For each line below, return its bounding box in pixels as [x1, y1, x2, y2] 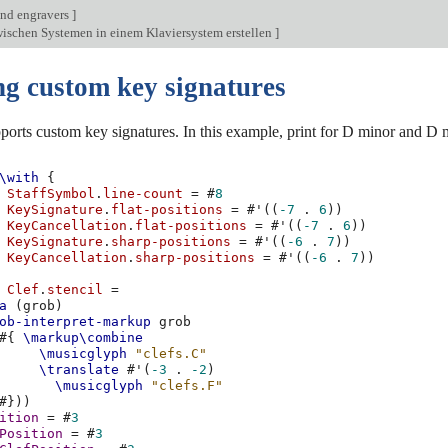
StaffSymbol [7, 186, 96, 202]
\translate [39, 362, 120, 378]
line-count [103, 186, 184, 202]
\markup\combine [23, 330, 144, 346]
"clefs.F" [151, 378, 224, 394]
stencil [47, 282, 104, 298]
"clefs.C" [135, 346, 208, 362]
